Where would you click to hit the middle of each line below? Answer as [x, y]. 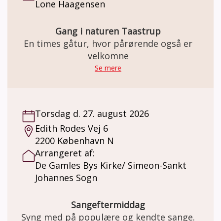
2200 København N [74, 140]
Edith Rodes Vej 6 [72, 128]
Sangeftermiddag [108, 204]
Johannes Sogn [66, 177]
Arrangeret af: [65, 153]
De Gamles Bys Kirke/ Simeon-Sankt [111, 165]
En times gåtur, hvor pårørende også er [108, 43]
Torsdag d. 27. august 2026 [92, 113]
